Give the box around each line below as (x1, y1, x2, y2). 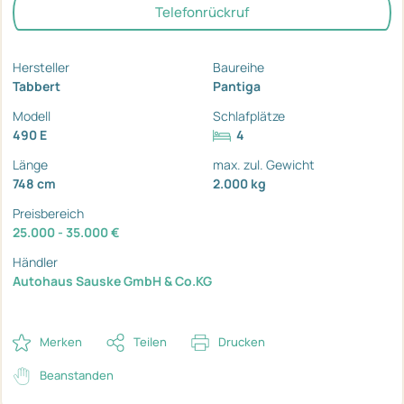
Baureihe (213, 58, 264, 76)
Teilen (133, 333, 167, 350)
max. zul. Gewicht (213, 155, 315, 173)
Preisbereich (13, 204, 84, 222)
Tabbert (13, 77, 60, 95)
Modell (13, 106, 50, 124)
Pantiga (213, 77, 261, 95)
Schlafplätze (213, 106, 285, 124)
